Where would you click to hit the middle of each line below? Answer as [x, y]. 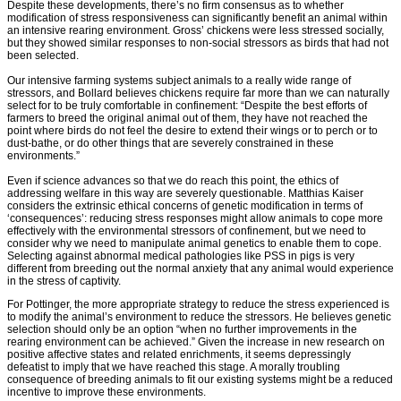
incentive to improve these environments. [107, 392]
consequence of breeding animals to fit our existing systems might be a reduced [200, 380]
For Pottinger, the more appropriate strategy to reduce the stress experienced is [198, 305]
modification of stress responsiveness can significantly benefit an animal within [197, 18]
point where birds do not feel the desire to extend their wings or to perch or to [192, 131]
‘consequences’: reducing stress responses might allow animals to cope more [195, 219]
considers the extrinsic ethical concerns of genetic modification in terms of [185, 206]
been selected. [43, 56]
